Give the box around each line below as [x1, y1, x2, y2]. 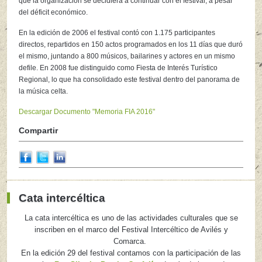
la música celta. [19, 87, 68, 96]
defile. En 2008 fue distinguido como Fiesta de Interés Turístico [19, 64, 218, 73]
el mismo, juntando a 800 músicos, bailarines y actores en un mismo [19, 52, 236, 61]
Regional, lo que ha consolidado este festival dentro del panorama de [19, 75, 240, 84]
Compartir [19, 126, 58, 136]
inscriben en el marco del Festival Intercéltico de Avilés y [34, 225, 228, 235]
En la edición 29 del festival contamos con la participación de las [21, 249, 241, 258]
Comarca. [113, 237, 149, 246]
